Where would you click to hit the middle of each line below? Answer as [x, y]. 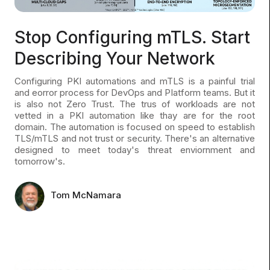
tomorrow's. [40, 161]
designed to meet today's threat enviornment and [135, 149]
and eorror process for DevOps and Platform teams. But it [135, 92]
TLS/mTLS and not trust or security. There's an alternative [135, 138]
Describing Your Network [115, 58]
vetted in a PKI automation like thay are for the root [135, 115]
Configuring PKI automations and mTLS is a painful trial [135, 81]
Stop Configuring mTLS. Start [133, 37]
